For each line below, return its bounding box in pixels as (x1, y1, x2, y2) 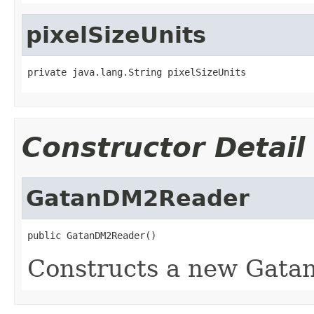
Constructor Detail (22, 131, 305, 163)
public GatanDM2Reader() (27, 229, 156, 241)
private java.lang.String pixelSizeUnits (27, 66, 246, 78)
